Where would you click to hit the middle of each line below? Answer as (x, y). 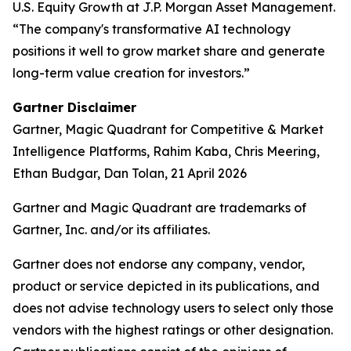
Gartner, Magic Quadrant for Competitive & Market (168, 129)
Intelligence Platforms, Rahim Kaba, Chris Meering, (166, 151)
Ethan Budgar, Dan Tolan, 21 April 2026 (130, 173)
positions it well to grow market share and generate (169, 51)
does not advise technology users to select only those (173, 308)
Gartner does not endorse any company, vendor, (159, 264)
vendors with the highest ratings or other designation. (173, 330)
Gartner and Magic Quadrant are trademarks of (159, 208)
